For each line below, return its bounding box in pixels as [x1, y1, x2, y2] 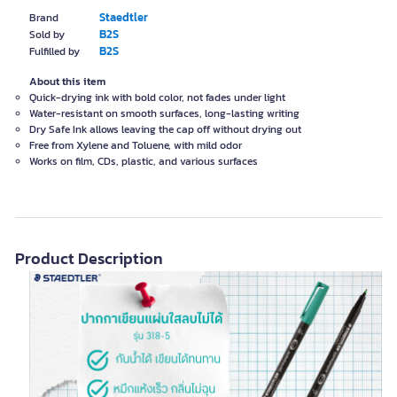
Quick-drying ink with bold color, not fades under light [29, 90, 285, 105]
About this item [29, 74, 105, 90]
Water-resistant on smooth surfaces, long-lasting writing [29, 105, 300, 121]
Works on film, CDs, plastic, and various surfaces [29, 153, 258, 169]
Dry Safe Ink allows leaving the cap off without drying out [29, 121, 301, 137]
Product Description [15, 246, 163, 270]
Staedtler [99, 9, 148, 26]
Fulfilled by [29, 43, 80, 59]
